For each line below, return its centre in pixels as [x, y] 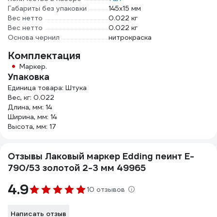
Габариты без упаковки [47, 8]
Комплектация [44, 56]
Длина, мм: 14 [30, 107]
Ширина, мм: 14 [32, 117]
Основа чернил [34, 37]
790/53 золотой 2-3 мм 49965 [77, 168]
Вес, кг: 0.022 [31, 97]
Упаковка [29, 77]
